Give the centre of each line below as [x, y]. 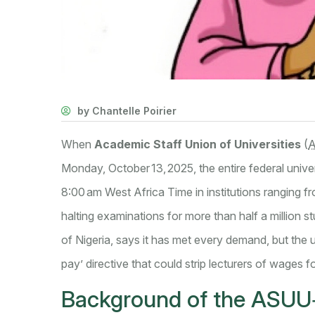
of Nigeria [86, 240]
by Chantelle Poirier [126, 110]
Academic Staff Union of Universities [198, 144]
